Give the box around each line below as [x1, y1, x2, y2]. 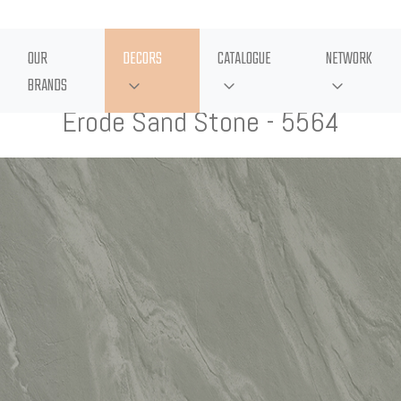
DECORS [123, 47, 163, 73]
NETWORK [326, 47, 373, 73]
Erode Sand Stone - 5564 [62, 104, 339, 140]
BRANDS [28, 73, 68, 99]
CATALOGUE [218, 47, 271, 73]
